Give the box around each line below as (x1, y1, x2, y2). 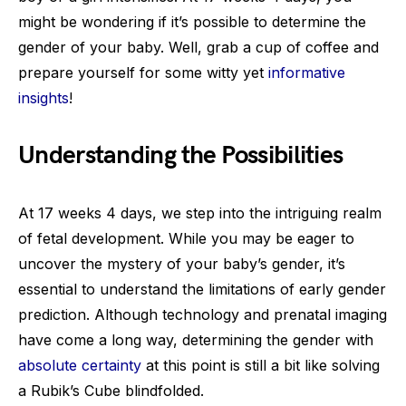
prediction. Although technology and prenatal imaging (18, 305, 387, 324)
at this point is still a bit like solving (141, 356, 380, 374)
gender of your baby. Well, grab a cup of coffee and (18, 38, 379, 56)
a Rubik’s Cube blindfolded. (18, 382, 204, 400)
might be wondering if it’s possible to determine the (18, 13, 366, 31)
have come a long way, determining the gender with (18, 331, 373, 349)
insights (18, 89, 69, 107)
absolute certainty (18, 356, 141, 374)
